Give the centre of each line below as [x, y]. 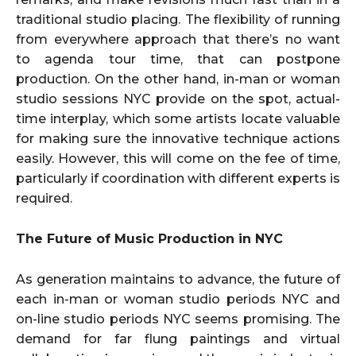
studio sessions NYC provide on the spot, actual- [178, 99]
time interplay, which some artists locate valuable [178, 119]
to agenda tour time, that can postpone [178, 60]
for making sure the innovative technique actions [178, 139]
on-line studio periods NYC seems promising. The [178, 319]
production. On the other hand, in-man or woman [178, 79]
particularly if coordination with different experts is [178, 179]
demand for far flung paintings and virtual [178, 339]
